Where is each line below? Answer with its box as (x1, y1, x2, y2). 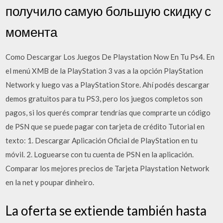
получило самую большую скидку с (5, 2, 212, 19)
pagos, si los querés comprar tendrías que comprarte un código (5, 108, 211, 117)
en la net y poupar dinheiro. (5, 177, 95, 187)
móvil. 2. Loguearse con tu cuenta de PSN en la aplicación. (5, 149, 194, 159)
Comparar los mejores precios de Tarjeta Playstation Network (5, 163, 210, 173)
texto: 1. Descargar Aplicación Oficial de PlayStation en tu (5, 135, 198, 145)
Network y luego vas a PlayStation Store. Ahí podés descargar (5, 80, 210, 89)
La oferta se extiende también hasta (5, 203, 207, 219)
